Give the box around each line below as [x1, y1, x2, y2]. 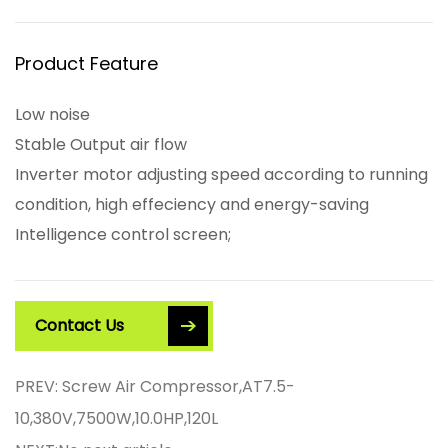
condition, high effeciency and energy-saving [15, 193, 369, 216]
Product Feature [15, 51, 158, 76]
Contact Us [35, 314, 124, 337]
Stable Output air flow [15, 133, 187, 156]
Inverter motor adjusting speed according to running [15, 163, 428, 186]
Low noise [15, 103, 90, 126]
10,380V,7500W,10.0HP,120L [15, 407, 218, 430]
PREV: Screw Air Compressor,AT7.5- [15, 375, 295, 398]
